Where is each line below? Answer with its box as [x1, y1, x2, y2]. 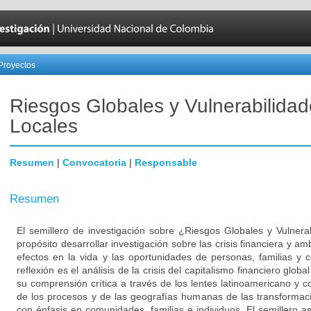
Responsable [135, 157, 197, 168]
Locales [10, 115, 78, 137]
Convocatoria [62, 157, 126, 168]
